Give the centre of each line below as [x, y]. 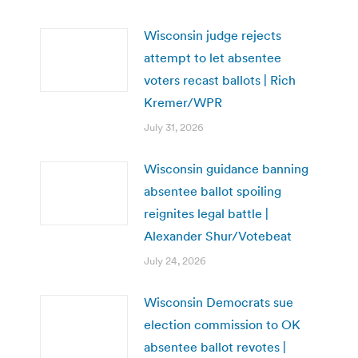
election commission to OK [222, 324]
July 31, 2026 [174, 127]
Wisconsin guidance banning [226, 168]
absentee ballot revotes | [215, 346]
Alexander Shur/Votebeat [218, 235]
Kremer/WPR [183, 102]
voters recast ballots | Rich [220, 80]
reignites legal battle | [206, 213]
